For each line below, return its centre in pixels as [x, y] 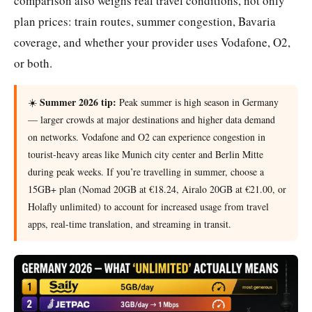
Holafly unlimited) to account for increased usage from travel [148, 206]
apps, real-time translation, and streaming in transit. [130, 224]
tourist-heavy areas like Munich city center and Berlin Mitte [146, 154]
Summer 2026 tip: [78, 102]
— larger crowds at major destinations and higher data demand [151, 119]
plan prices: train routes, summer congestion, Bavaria [145, 21]
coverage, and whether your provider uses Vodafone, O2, [152, 42]
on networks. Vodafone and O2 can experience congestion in [147, 136]
